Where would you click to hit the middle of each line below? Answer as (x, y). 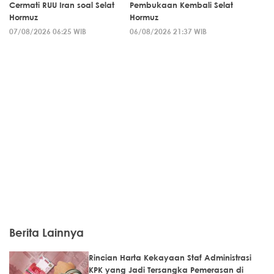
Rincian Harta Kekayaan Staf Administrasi (170, 258)
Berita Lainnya (46, 233)
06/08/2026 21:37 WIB (168, 31)
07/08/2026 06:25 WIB (48, 31)
